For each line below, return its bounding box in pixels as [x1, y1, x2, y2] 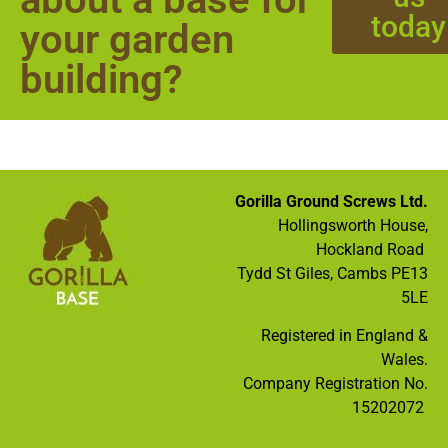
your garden [20, 15, 234, 63]
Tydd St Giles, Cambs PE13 [237, 263, 428, 283]
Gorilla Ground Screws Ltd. [235, 191, 428, 211]
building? [20, 55, 183, 103]
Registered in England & [261, 326, 428, 346]
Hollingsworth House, [278, 215, 428, 235]
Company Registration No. [243, 374, 428, 394]
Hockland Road [316, 239, 424, 259]
